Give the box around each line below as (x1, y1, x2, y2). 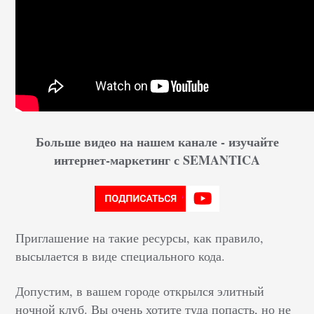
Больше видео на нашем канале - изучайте (35, 132, 279, 151)
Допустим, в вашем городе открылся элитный (15, 282, 265, 300)
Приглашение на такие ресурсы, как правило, (15, 229, 264, 247)
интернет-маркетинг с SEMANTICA (54, 151, 260, 170)
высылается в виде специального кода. (15, 247, 226, 265)
